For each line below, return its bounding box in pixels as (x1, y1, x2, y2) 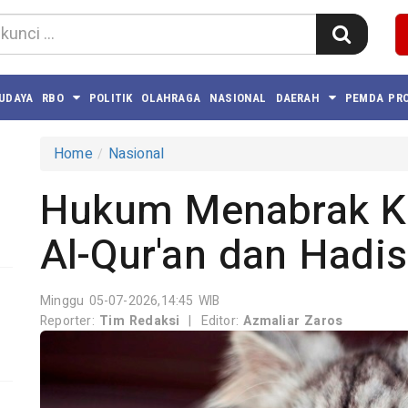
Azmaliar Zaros (243, 311, 343, 331)
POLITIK (89, 90, 133, 105)
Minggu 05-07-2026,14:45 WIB (40, 291, 220, 311)
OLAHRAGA (141, 90, 201, 105)
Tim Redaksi (99, 311, 180, 331)
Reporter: (40, 311, 100, 331)
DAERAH (275, 90, 320, 105)
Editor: (200, 311, 244, 331)
